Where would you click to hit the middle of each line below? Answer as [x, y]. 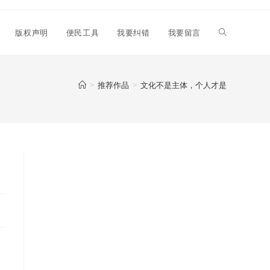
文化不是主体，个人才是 [184, 85]
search [232, 121]
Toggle [232, 32]
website [234, 77]
